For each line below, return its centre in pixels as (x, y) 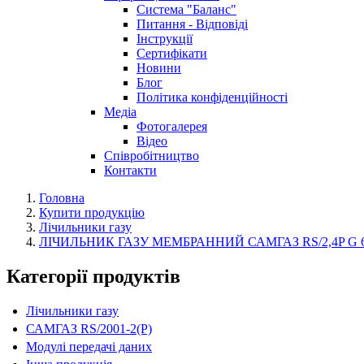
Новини (159, 68)
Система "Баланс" (186, 9)
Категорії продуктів (93, 276)
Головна (62, 198)
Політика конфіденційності (212, 97)
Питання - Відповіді (192, 24)
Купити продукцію (92, 212)
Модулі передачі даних (89, 346)
